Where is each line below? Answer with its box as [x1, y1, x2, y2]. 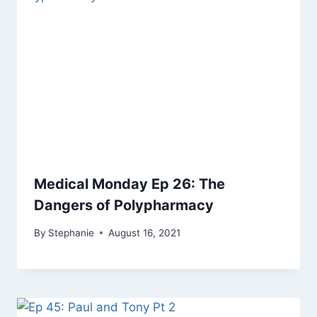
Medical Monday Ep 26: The [34, 175, 225, 192]
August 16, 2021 [108, 226, 181, 238]
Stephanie [48, 226, 95, 238]
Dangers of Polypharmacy [34, 196, 214, 214]
